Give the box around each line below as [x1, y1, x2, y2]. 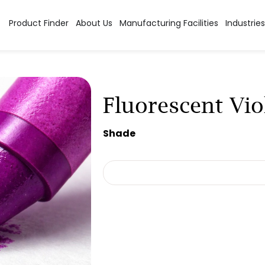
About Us [75, 17, 112, 30]
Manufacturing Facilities [119, 17, 218, 30]
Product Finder [8, 17, 69, 30]
